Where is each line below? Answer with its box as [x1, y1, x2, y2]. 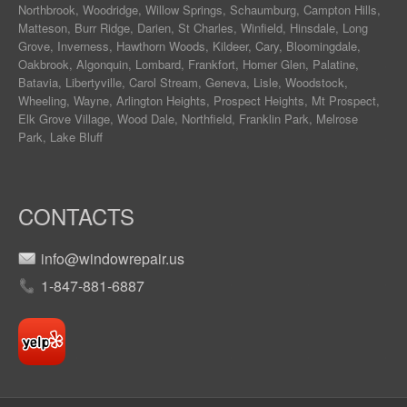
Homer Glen [243, 55, 305, 74]
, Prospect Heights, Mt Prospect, [206, 92, 380, 110]
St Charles [178, 19, 233, 37]
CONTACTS [18, 200, 134, 233]
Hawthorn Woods [116, 37, 205, 55]
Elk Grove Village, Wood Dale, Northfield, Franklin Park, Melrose [18, 110, 358, 128]
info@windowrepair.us [41, 248, 184, 270]
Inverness [57, 37, 109, 55]
